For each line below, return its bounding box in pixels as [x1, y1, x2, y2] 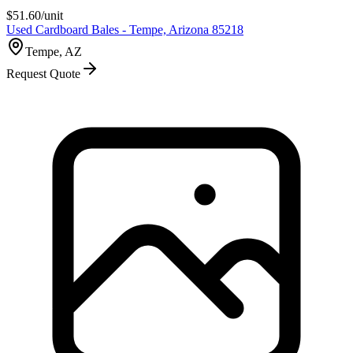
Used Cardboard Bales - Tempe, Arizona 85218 [6, 22, 243, 36]
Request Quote [6, 66, 80, 80]
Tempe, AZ [25, 44, 82, 58]
